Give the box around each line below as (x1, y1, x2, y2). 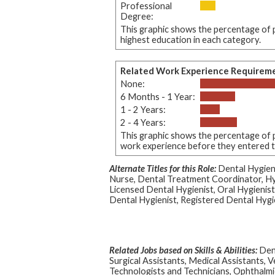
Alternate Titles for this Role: (109, 163, 216, 174)
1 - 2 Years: (120, 104, 166, 115)
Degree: (120, 10, 153, 21)
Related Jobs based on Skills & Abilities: (109, 244, 257, 255)
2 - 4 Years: (120, 117, 166, 128)
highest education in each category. (120, 34, 261, 45)
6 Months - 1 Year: (120, 91, 195, 102)
